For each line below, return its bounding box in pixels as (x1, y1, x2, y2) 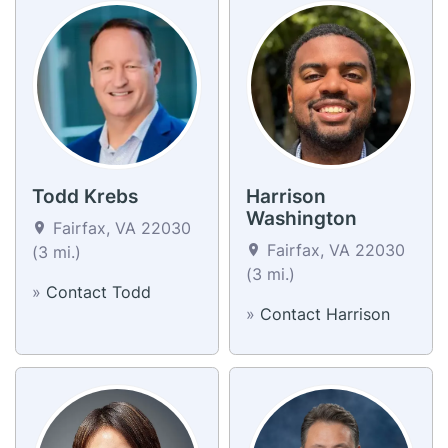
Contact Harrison (260, 303, 390, 324)
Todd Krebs (32, 184, 138, 208)
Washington (246, 206, 357, 230)
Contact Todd (46, 281, 151, 302)
